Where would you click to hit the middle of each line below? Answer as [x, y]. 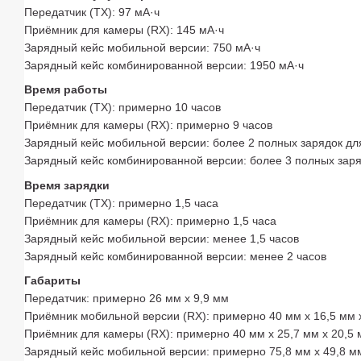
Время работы [66, 90]
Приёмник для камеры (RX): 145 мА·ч [124, 30]
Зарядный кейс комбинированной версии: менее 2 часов [175, 256]
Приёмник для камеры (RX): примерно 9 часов [148, 125]
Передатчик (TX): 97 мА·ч [92, 12]
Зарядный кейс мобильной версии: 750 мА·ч [142, 48]
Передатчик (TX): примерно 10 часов [122, 108]
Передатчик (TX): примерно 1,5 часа [121, 203]
